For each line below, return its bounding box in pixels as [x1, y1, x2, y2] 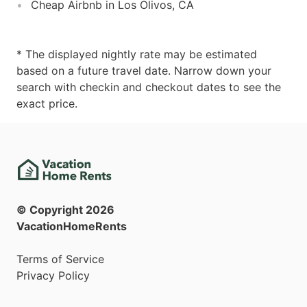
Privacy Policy [16, 269, 90, 283]
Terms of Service [16, 252, 104, 267]
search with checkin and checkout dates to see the [16, 79, 281, 94]
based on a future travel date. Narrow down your [16, 63, 271, 77]
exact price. [16, 96, 77, 110]
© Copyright [16, 203, 86, 217]
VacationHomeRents [16, 219, 127, 234]
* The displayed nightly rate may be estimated [16, 47, 257, 61]
